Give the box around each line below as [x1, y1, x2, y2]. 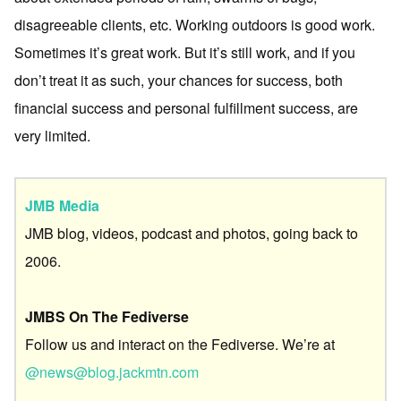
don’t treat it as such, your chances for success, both [14, 70, 343, 90]
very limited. [14, 125, 90, 146]
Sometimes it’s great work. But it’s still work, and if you [14, 42, 355, 63]
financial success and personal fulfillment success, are [14, 98, 358, 118]
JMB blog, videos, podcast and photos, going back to [25, 222, 358, 243]
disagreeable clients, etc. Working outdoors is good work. [14, 14, 375, 35]
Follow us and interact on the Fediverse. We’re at [25, 333, 335, 354]
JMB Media [25, 194, 99, 216]
